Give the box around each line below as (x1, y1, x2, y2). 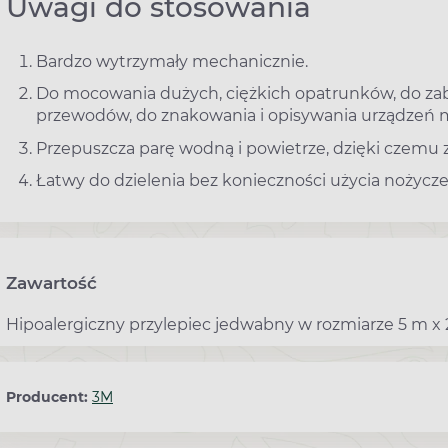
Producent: (6, 388, 92, 407)
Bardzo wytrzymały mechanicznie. (36, 51, 308, 71)
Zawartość (6, 273, 97, 294)
